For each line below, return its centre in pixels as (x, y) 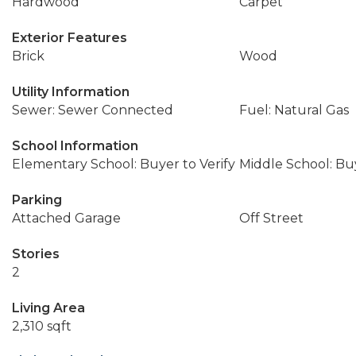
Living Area (48, 308)
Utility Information (71, 92)
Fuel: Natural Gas (294, 110)
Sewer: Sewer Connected (93, 110)
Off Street (271, 218)
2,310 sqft (42, 326)
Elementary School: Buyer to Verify (124, 164)
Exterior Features (70, 38)
